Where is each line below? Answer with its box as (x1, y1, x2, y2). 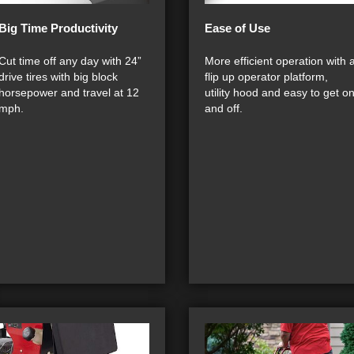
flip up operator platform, (205, 70, 328, 83)
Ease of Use (205, 21, 270, 35)
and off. (205, 102, 243, 115)
